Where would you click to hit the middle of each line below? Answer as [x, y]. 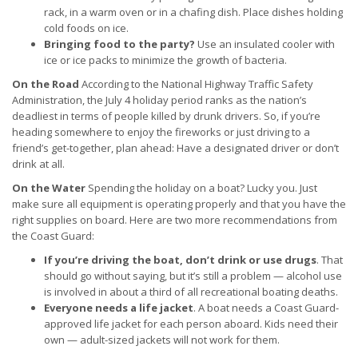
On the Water [49, 188]
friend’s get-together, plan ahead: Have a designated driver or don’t [175, 148]
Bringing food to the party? [119, 44]
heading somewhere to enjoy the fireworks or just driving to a [161, 132]
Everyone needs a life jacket [119, 308]
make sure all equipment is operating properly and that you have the [179, 204]
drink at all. [38, 164]
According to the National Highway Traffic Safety [196, 84]
